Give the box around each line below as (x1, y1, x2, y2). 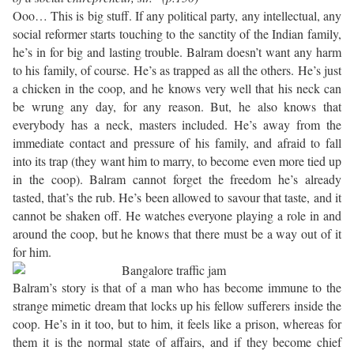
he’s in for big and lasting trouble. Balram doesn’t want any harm (13, 43, 341, 61)
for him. (13, 243, 51, 261)
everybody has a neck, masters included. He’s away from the (13, 116, 341, 134)
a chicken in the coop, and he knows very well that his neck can (13, 80, 341, 97)
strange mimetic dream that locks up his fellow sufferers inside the (13, 297, 341, 314)
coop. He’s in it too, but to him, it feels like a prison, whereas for (13, 315, 341, 333)
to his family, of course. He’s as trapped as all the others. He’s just (13, 62, 341, 79)
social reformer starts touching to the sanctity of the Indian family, (13, 25, 341, 43)
